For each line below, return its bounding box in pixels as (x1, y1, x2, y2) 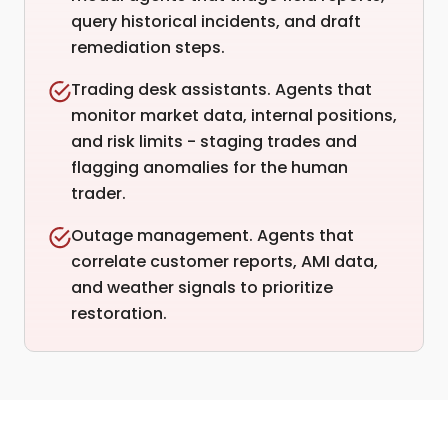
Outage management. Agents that (71, 224, 354, 247)
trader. (71, 182, 126, 205)
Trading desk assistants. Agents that (71, 78, 372, 101)
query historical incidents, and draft (71, 10, 361, 33)
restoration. (71, 302, 167, 325)
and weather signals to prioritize (71, 276, 333, 299)
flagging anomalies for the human (71, 156, 348, 179)
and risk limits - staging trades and (71, 130, 357, 153)
